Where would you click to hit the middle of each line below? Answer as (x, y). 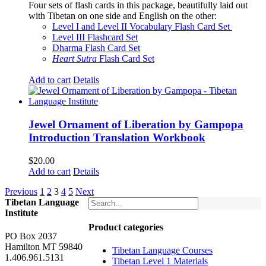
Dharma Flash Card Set (96, 48)
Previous (21, 191)
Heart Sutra (75, 59)
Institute (21, 213)
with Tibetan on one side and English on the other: (123, 16)
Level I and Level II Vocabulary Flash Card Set (142, 27)
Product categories (126, 227)
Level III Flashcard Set (95, 37)
